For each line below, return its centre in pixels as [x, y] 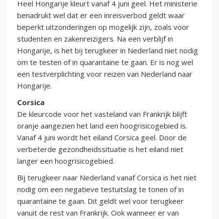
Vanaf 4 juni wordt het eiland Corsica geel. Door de [102, 138]
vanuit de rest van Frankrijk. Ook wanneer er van [98, 213]
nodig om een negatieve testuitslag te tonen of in [100, 189]
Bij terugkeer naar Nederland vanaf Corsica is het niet [107, 178]
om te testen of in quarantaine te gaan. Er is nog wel [105, 62]
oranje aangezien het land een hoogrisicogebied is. [102, 126]
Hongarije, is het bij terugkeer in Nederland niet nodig [108, 51]
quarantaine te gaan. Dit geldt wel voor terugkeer [100, 201]
